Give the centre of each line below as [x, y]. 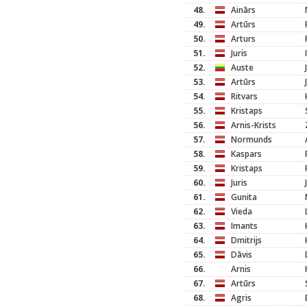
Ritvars [244, 96]
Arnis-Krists [254, 125]
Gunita [244, 197]
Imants [244, 226]
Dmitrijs [246, 240]
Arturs [243, 39]
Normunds [251, 139]
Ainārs [243, 10]
